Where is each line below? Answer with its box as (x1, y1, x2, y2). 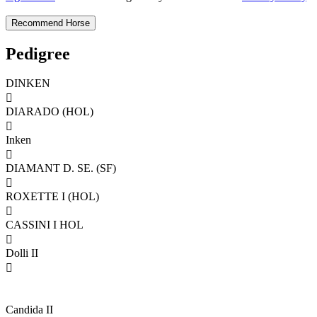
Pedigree (6, 44, 70, 63)
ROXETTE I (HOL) (6, 190, 99, 203)
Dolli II (6, 247, 38, 260)
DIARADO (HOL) (6, 105, 93, 118)
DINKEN (6, 77, 50, 90)
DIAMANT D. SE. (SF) (6, 162, 116, 175)
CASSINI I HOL (6, 219, 83, 231)
